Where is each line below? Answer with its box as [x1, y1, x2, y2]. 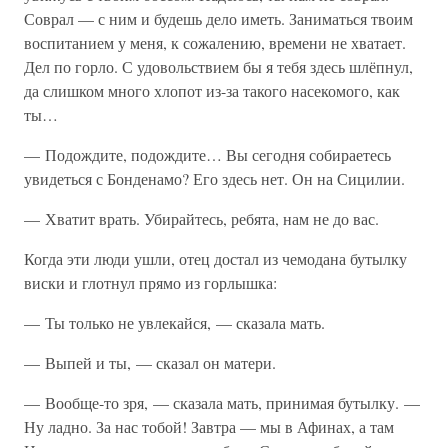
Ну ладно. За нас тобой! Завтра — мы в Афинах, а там [24, 416, 394, 437]
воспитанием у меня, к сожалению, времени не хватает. [24, 32, 406, 53]
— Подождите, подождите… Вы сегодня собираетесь [24, 144, 391, 165]
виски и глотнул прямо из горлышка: [24, 272, 277, 293]
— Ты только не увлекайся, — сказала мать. [24, 312, 325, 333]
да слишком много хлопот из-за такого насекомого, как [24, 80, 400, 101]
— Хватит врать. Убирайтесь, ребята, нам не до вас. [24, 208, 379, 229]
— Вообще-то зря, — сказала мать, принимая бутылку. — [24, 392, 420, 413]
